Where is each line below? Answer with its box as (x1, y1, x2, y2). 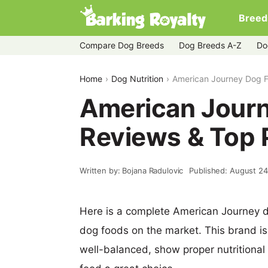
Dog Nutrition (111, 74, 163, 84)
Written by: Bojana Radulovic (80, 166, 184, 175)
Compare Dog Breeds (80, 40, 164, 50)
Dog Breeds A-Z (179, 40, 242, 50)
